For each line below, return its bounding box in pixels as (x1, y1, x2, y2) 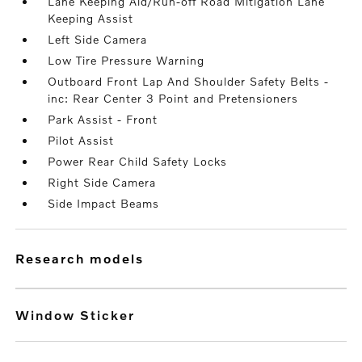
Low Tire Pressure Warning (48, 53, 205, 68)
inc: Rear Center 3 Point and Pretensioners (48, 91, 299, 106)
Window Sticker (15, 307, 136, 323)
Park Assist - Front (48, 112, 158, 127)
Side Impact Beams (48, 196, 160, 211)
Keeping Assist (48, 11, 134, 26)
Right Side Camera (48, 175, 157, 190)
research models (26, 250, 145, 267)
